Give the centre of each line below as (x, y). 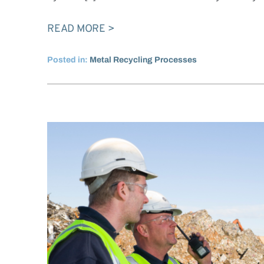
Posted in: (68, 60)
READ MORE (76, 29)
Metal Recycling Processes (143, 60)
